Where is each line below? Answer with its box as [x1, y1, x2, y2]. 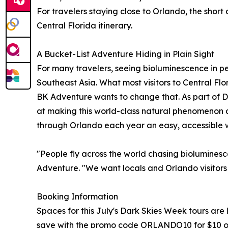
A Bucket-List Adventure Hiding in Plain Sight [37, 48, 214, 59]
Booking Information [37, 191, 118, 202]
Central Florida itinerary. [37, 20, 132, 31]
